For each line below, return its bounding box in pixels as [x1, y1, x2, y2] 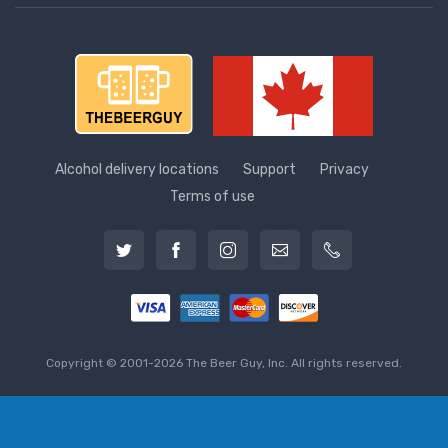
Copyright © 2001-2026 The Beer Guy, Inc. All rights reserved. [46, 356, 402, 371]
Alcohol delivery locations [55, 161, 219, 179]
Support [243, 161, 296, 179]
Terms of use [169, 188, 255, 206]
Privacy [320, 161, 369, 179]
